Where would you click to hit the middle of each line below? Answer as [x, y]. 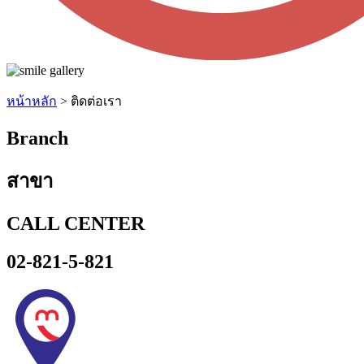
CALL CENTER [76, 224]
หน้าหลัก [32, 101]
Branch [37, 138]
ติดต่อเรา [96, 101]
